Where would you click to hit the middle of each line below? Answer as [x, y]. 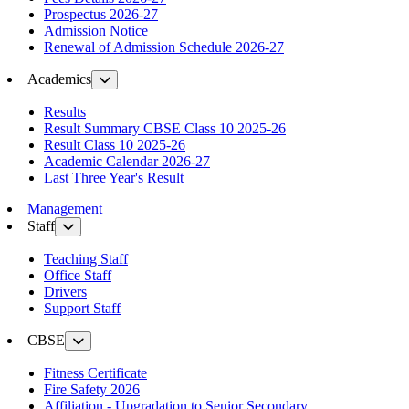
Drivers [65, 291]
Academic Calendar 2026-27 [127, 161]
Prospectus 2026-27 [101, 14]
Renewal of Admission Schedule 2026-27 [164, 47]
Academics [59, 79]
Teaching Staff [86, 258]
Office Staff [78, 275]
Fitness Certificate [95, 372]
